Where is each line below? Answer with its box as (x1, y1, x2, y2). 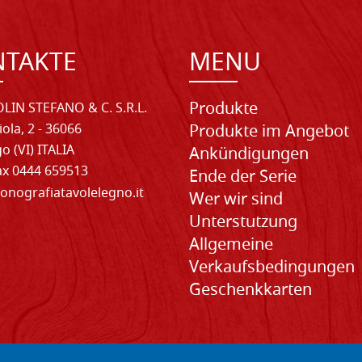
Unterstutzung (189, 209, 297, 236)
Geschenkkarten (189, 277, 312, 304)
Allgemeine (189, 232, 273, 259)
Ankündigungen (189, 141, 309, 168)
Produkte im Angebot (189, 119, 349, 145)
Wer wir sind (189, 187, 283, 213)
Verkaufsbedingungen (189, 255, 355, 281)
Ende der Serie (189, 164, 297, 191)
